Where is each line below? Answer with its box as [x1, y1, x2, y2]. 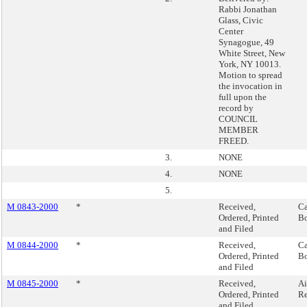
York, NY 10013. [219, 59, 281, 69]
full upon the [219, 92, 267, 102]
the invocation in [219, 81, 282, 91]
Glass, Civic [219, 15, 263, 25]
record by [219, 103, 254, 113]
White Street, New [219, 48, 285, 58]
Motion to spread [219, 70, 282, 80]
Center [219, 26, 243, 36]
